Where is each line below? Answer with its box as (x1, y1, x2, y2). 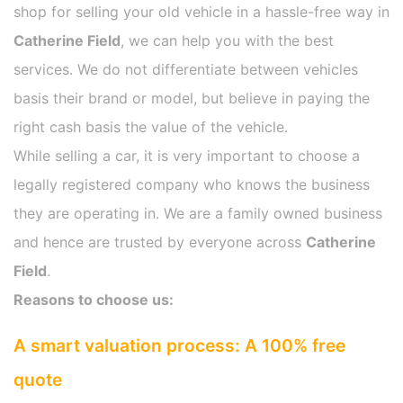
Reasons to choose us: (13, 291, 174, 309)
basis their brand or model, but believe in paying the (13, 89, 370, 108)
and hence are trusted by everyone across (13, 233, 306, 252)
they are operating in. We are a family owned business (13, 204, 382, 223)
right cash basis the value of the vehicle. (13, 118, 288, 137)
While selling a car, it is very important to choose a (13, 147, 360, 166)
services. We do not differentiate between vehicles (13, 60, 358, 79)
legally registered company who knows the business (13, 175, 370, 194)
